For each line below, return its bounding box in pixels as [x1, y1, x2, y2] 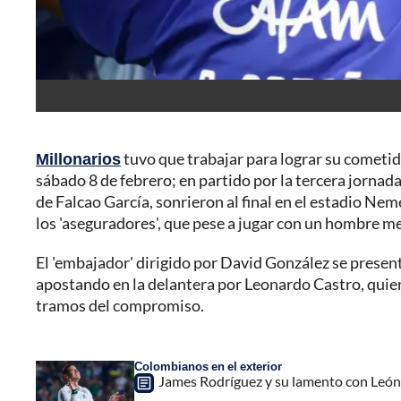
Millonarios [36, 149, 121, 169]
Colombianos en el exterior [134, 359, 282, 374]
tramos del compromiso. [36, 295, 204, 316]
